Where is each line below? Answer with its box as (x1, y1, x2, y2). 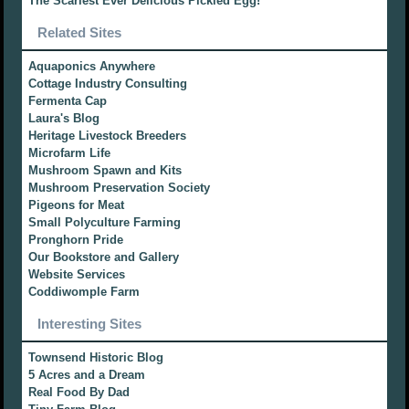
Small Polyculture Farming (28, 215, 182, 230)
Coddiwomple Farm (28, 285, 141, 299)
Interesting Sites (37, 316, 142, 332)
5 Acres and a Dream (28, 368, 146, 383)
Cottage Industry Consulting (28, 77, 188, 91)
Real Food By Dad (28, 385, 131, 400)
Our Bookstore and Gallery (28, 250, 180, 265)
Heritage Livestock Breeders (28, 129, 187, 143)
